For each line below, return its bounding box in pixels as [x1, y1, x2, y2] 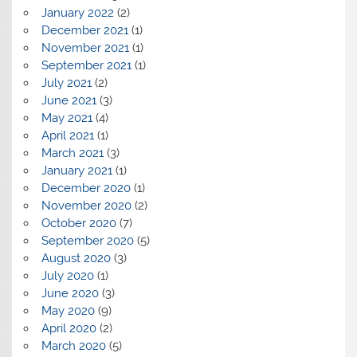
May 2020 [41, 303, 95, 318]
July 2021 [41, 75, 92, 90]
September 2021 [41, 57, 131, 73]
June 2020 [41, 285, 99, 300]
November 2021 [41, 40, 129, 55]
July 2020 [41, 268, 94, 283]
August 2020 [41, 250, 111, 265]
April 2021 [41, 127, 94, 143]
